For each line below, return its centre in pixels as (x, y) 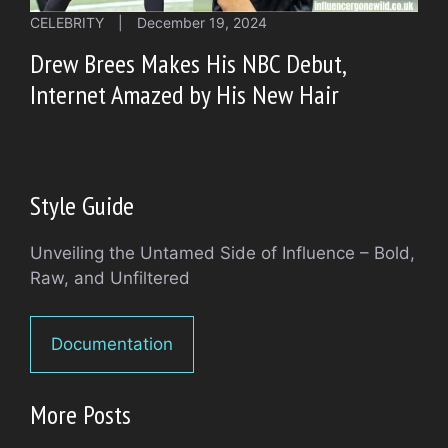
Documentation (112, 344)
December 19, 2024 (202, 22)
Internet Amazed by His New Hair (184, 94)
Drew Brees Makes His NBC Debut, (187, 63)
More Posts (80, 414)
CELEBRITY (67, 22)
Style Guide (82, 205)
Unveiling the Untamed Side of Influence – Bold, (222, 252)
